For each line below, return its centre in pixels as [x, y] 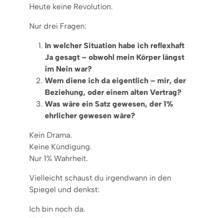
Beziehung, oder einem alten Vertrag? [113, 92]
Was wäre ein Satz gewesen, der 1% [109, 104]
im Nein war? [68, 69]
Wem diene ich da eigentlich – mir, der [115, 80]
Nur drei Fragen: [58, 26]
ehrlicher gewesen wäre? [90, 115]
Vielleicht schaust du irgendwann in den [100, 178]
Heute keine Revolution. [71, 6]
